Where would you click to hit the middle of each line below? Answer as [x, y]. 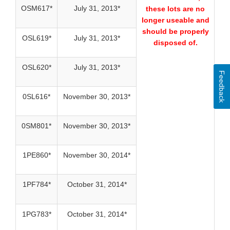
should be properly [175, 32]
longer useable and [175, 20]
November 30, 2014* [97, 155]
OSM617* [36, 8]
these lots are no [175, 9]
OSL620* [36, 68]
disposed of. [175, 43]
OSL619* [36, 38]
